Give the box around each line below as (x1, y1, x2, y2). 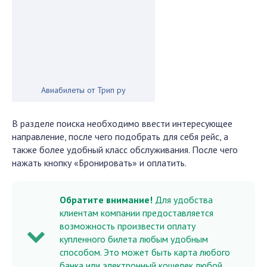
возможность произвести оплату (60, 220, 195, 232)
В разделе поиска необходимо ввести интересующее (12, 117, 232, 129)
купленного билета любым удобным (60, 233, 208, 245)
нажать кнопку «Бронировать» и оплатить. (12, 157, 187, 169)
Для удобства (153, 194, 213, 206)
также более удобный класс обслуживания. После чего (12, 144, 238, 156)
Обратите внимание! (60, 194, 153, 206)
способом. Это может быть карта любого (60, 246, 230, 258)
